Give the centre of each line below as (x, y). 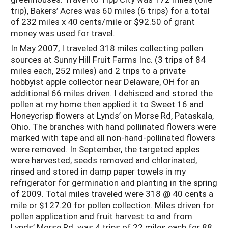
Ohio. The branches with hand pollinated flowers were (113, 127)
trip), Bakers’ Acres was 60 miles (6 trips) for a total (110, 10)
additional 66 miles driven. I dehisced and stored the (112, 93)
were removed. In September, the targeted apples (105, 149)
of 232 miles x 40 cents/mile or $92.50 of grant (103, 21)
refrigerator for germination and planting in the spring (114, 183)
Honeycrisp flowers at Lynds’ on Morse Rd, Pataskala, (112, 116)
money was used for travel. (63, 33)
